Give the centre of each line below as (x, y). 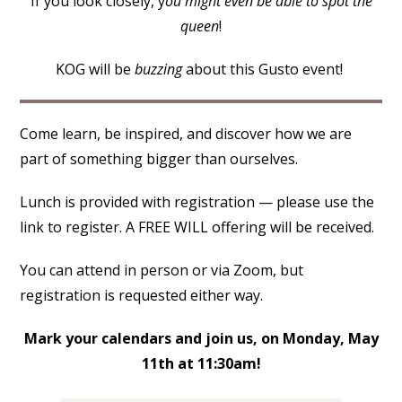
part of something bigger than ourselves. (159, 158)
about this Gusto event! (264, 69)
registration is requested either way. (142, 295)
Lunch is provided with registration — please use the (197, 201)
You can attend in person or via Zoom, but (162, 270)
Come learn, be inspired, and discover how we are (186, 133)
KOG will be (95, 69)
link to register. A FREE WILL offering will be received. (197, 227)
